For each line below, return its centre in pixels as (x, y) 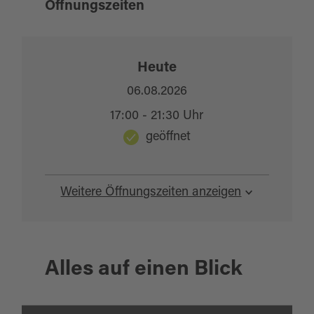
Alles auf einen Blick (143, 270)
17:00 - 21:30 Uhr (157, 116)
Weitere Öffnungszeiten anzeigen (151, 193)
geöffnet (168, 137)
